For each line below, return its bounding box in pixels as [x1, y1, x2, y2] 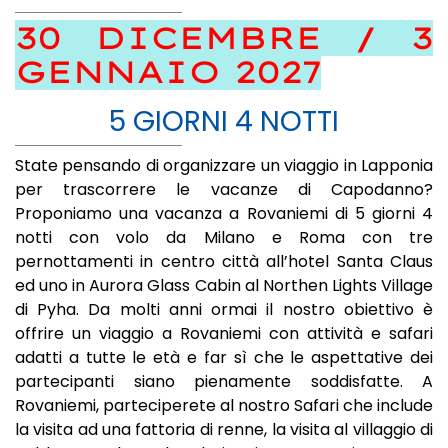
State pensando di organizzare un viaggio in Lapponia [15, 154, 433, 177]
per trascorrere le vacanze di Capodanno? [15, 178, 433, 201]
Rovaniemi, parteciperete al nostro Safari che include [15, 394, 433, 417]
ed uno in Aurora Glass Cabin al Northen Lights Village [15, 274, 433, 297]
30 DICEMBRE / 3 [15, 20, 433, 56]
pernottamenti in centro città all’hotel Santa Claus [15, 250, 433, 273]
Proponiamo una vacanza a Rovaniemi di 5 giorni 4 [15, 202, 433, 225]
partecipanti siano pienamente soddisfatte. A [15, 370, 433, 393]
